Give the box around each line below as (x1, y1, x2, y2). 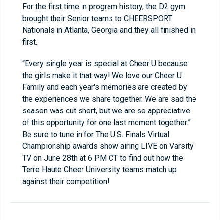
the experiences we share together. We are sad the (22, 94, 196, 104)
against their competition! (22, 177, 110, 186)
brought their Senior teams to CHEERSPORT (22, 14, 172, 23)
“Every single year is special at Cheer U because (22, 59, 188, 68)
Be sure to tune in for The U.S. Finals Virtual (22, 130, 169, 139)
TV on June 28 (22, 153, 71, 163)
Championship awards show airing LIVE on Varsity (22, 141, 193, 151)
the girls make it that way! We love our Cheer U (22, 71, 182, 80)
